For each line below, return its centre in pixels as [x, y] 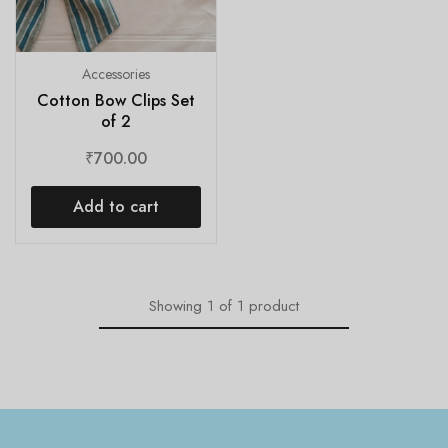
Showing [175, 305]
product [274, 305]
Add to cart [115, 206]
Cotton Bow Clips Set [115, 100]
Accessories [115, 73]
